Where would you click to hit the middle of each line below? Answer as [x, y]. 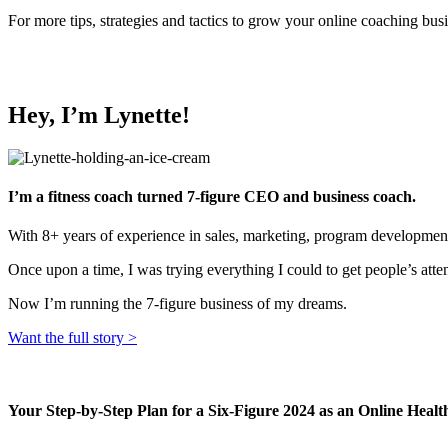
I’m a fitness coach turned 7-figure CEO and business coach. [212, 196]
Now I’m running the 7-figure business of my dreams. [177, 304]
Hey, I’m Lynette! [99, 114]
